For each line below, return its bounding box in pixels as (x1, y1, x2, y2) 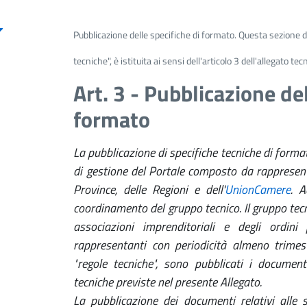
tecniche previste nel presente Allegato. (73, 272, 262, 291)
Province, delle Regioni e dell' (73, 180, 225, 199)
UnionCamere (224, 180, 291, 199)
